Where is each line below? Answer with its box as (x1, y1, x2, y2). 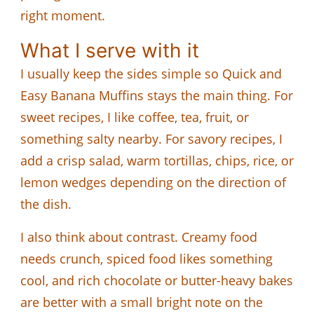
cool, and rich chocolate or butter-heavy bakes (20, 271, 293, 289)
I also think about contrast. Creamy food (20, 228, 257, 245)
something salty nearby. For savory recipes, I (20, 130, 282, 147)
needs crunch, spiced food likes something (20, 250, 273, 267)
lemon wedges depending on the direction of (20, 173, 286, 191)
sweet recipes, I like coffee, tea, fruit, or (20, 108, 249, 125)
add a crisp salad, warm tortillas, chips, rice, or (20, 151, 294, 169)
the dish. (20, 195, 71, 212)
